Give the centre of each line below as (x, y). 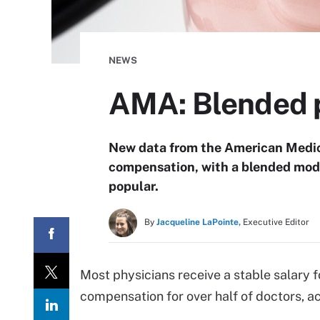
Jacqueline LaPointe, (199, 222)
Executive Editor (276, 222)
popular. (134, 186)
